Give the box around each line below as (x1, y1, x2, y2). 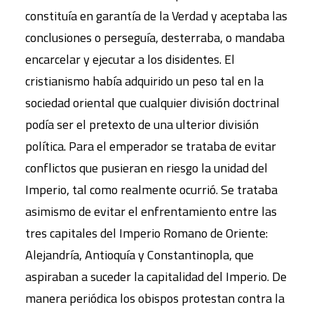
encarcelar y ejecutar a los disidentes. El (25, 50, 235, 69)
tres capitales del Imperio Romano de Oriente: (25, 224, 268, 243)
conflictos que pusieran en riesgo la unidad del (25, 158, 268, 178)
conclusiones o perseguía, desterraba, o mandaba (25, 28, 285, 48)
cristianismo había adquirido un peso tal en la (25, 71, 264, 91)
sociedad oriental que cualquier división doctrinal (25, 93, 280, 113)
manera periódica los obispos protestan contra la (25, 289, 285, 308)
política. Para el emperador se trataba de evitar (25, 137, 276, 156)
